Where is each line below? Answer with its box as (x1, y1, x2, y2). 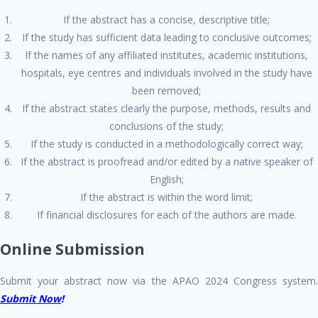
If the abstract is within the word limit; (80, 190, 253, 204)
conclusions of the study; (109, 119, 224, 133)
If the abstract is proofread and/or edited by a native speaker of (20, 154, 313, 168)
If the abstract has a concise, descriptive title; (63, 12, 270, 26)
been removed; (132, 83, 201, 97)
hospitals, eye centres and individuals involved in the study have (21, 65, 312, 79)
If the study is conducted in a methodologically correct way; (30, 136, 303, 150)
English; (149, 172, 184, 186)
